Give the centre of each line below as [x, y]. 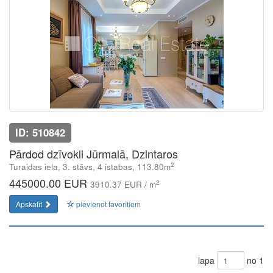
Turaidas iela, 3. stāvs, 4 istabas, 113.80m [90, 167]
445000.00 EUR [50, 183]
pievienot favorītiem [108, 204]
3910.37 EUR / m [123, 184]
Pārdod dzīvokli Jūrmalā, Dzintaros [94, 154]
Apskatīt [30, 204]
